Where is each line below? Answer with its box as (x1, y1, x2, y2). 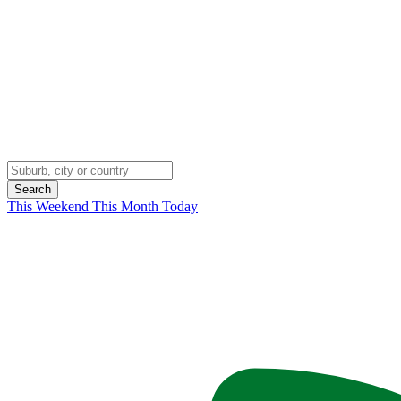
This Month (92, 198, 162, 214)
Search (14, 182, 51, 196)
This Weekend (7, 198, 92, 214)
